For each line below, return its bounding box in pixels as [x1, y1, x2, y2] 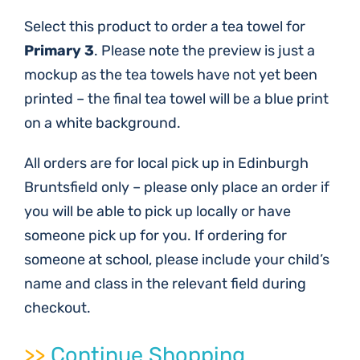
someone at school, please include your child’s [24, 251, 329, 268]
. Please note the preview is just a [94, 42, 315, 59]
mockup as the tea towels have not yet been [24, 66, 317, 84]
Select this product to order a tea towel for [24, 18, 305, 35]
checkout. [24, 299, 91, 317]
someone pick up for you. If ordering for [24, 227, 287, 244]
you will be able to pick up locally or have [24, 202, 291, 220]
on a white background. [24, 114, 181, 132]
